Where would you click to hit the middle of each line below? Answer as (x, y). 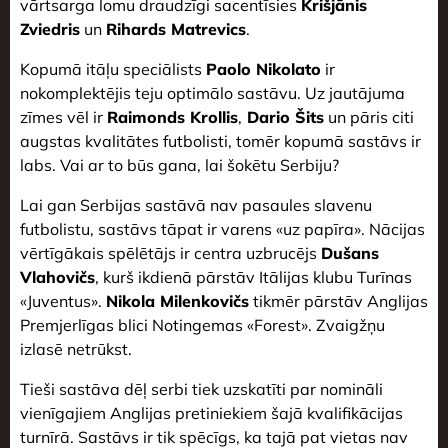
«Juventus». (63, 301)
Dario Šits (283, 117)
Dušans (350, 253)
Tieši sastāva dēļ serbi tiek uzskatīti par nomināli (201, 389)
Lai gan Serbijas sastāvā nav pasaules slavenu (196, 205)
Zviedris (50, 29)
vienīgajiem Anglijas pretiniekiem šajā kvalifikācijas (211, 413)
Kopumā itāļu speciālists (113, 69)
